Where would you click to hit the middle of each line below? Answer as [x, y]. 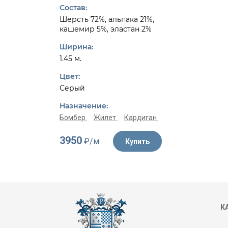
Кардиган [141, 118]
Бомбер [73, 118]
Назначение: [84, 106]
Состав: [73, 8]
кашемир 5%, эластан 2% [106, 29]
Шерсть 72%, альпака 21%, [107, 19]
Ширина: [76, 47]
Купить [137, 141]
